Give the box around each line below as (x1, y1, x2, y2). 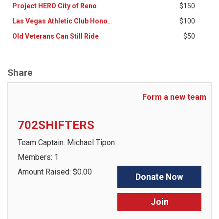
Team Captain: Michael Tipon (18, 138, 115, 147)
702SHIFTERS (18, 118, 94, 132)
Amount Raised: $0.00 (18, 167, 92, 176)
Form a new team (142, 92, 206, 102)
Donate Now (135, 172, 183, 182)
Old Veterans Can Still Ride (12, 29, 99, 37)
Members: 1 (18, 153, 59, 162)
